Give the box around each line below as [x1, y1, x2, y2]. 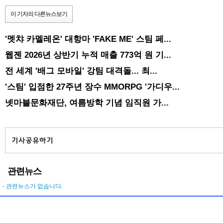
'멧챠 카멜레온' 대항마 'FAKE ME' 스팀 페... [5, 34, 171, 44]
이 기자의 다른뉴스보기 [10, 10, 67, 18]
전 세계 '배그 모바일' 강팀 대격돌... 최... [5, 66, 157, 76]
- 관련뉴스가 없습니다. [2, 182, 63, 190]
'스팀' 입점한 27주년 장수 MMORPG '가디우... [5, 82, 180, 92]
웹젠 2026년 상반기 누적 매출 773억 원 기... [5, 50, 171, 60]
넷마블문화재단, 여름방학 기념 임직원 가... [5, 98, 169, 108]
